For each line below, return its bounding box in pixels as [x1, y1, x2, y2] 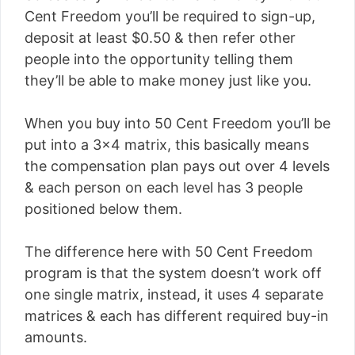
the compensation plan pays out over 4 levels [25, 158, 330, 174]
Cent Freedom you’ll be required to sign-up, [25, 8, 315, 25]
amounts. [25, 329, 87, 345]
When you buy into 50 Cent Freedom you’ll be [25, 115, 330, 132]
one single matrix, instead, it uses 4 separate [25, 286, 323, 303]
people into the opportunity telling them [25, 51, 293, 67]
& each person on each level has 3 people [25, 179, 303, 196]
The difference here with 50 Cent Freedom [25, 243, 313, 260]
